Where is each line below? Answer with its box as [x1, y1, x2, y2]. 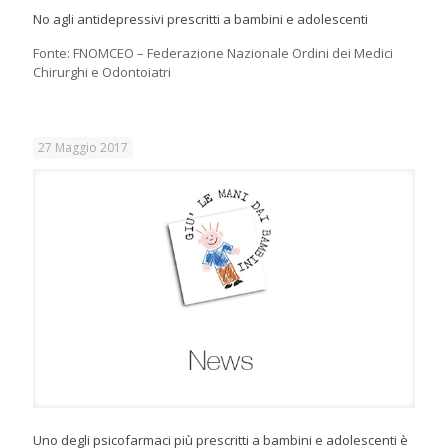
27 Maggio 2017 [38, 139, 128, 157]
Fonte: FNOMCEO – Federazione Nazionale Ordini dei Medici [33, 44, 393, 63]
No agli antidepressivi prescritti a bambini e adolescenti [33, 10, 368, 29]
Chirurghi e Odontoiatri [33, 63, 171, 82]
